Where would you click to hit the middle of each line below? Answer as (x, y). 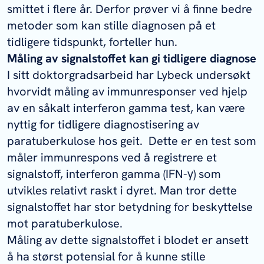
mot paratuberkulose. (65, 223)
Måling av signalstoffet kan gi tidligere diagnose (132, 58)
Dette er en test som (201, 141)
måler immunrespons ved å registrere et (112, 157)
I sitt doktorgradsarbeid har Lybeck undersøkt (129, 75)
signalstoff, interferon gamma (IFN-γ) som (114, 174)
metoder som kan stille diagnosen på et (111, 25)
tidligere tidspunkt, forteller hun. (92, 42)
